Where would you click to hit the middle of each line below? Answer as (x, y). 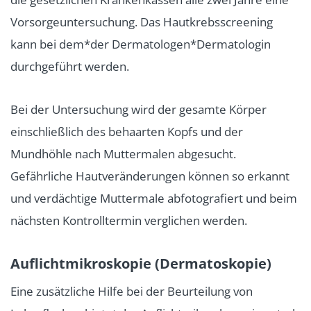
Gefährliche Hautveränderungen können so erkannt (150, 176)
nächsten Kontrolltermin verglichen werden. (129, 220)
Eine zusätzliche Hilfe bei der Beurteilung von (132, 291)
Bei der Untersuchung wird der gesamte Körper (138, 109)
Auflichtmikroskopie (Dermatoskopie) (141, 263)
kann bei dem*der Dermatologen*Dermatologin (141, 44)
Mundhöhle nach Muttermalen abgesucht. (123, 153)
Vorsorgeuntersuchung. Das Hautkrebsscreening (142, 22)
